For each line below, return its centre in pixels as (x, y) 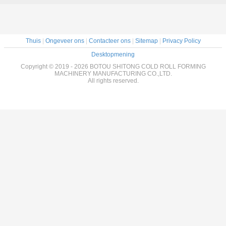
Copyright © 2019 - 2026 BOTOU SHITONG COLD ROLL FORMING (113, 67)
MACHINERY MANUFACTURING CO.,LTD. (113, 74)
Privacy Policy (181, 41)
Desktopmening (113, 55)
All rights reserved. (113, 81)
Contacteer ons (109, 41)
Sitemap (146, 41)
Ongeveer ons (65, 41)
